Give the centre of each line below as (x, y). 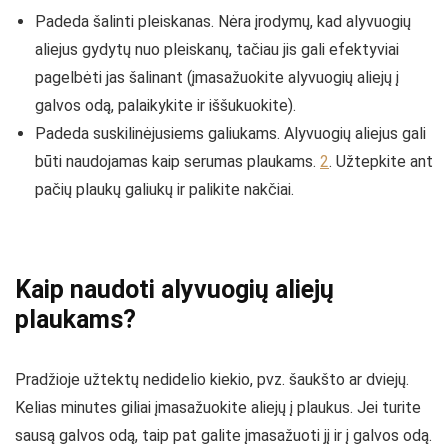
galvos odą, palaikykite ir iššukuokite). (165, 105)
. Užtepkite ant (381, 161)
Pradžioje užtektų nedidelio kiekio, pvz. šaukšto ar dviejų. (212, 379)
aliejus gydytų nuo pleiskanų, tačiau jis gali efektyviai (217, 49)
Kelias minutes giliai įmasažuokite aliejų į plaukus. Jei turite (218, 407)
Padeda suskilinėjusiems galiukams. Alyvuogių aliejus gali (230, 133)
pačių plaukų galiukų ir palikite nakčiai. (164, 189)
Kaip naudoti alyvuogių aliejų (174, 289)
